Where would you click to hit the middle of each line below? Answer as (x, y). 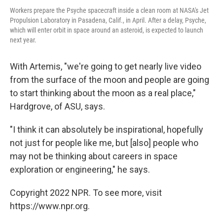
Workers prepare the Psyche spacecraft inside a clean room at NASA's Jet (109, 10)
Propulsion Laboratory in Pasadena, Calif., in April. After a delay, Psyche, (108, 20)
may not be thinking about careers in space (94, 156)
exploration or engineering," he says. (80, 169)
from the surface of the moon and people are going (110, 79)
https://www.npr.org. (50, 206)
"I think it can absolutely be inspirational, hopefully (107, 129)
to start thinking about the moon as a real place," (103, 93)
